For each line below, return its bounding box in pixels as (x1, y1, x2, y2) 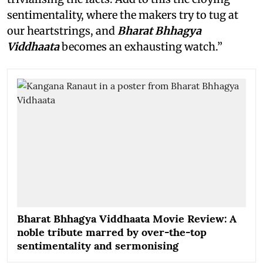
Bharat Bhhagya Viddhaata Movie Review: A (17, 212, 237, 226)
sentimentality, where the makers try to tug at (7, 8, 238, 22)
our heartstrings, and (7, 23, 117, 38)
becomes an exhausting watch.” (62, 39, 222, 53)
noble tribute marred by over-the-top (17, 225, 207, 240)
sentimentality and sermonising (17, 239, 178, 253)
